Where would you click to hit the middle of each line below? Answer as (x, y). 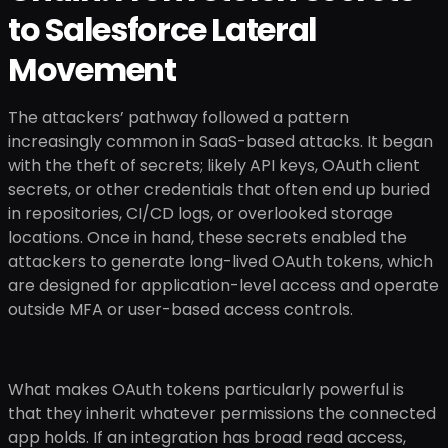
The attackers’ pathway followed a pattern (178, 117)
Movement (92, 69)
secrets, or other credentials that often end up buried (219, 189)
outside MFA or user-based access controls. (180, 309)
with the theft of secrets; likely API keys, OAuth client (214, 165)
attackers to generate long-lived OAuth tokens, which (220, 261)
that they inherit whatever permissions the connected (222, 413)
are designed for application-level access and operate (223, 285)
